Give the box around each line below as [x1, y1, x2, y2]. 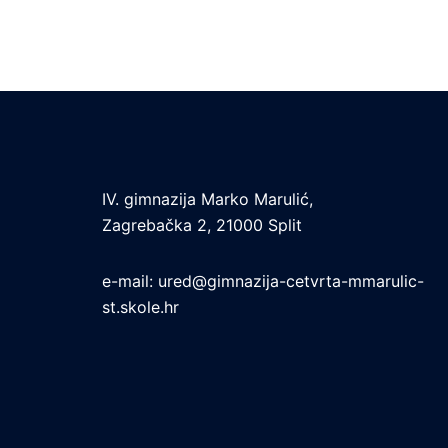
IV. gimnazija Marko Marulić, [102, 189, 313, 210]
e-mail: [102, 271, 158, 292]
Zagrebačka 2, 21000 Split [102, 215, 302, 236]
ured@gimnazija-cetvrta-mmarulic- [158, 271, 424, 292]
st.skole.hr [102, 297, 179, 318]
